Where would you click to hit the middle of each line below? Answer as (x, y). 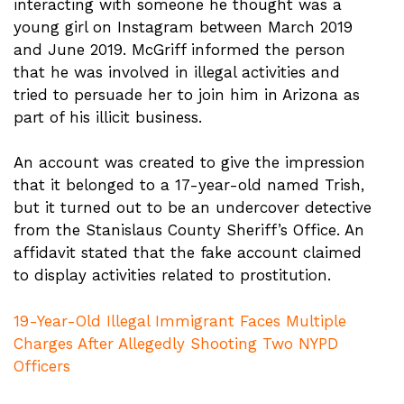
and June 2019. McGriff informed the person (179, 49)
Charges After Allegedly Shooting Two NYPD (176, 343)
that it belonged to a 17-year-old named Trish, (189, 185)
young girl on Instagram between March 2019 (183, 27)
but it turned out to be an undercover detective (193, 207)
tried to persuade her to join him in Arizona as (187, 94)
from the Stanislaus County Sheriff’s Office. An (189, 230)
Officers (42, 366)
